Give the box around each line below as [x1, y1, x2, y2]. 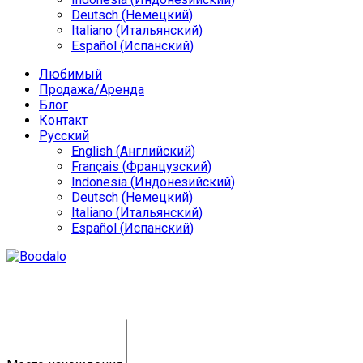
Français [71, 159, 119, 174]
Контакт [39, 113, 88, 128]
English [71, 143, 113, 159]
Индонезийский [135, 174, 231, 190]
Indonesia [71, 174, 127, 190]
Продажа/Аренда [39, 82, 144, 97]
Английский [120, 143, 191, 159]
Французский [126, 159, 207, 174]
